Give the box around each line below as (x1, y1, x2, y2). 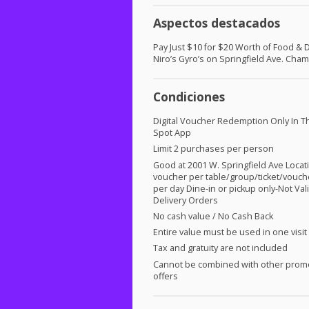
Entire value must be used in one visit (153, 226, 307, 239)
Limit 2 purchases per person (153, 143, 274, 155)
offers (153, 270, 178, 282)
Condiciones (153, 88, 225, 105)
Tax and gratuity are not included (153, 242, 288, 255)
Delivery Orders (153, 194, 218, 206)
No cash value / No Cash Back (153, 210, 273, 222)
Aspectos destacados (153, 14, 280, 32)
